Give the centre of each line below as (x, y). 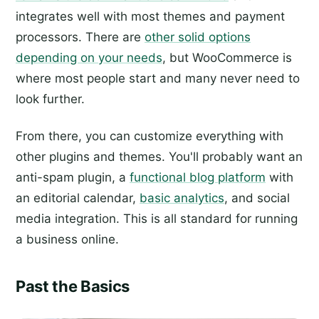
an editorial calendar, (78, 198)
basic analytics (182, 198)
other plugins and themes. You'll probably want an (159, 156)
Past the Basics (73, 287)
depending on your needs (89, 57)
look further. (50, 99)
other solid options (198, 37)
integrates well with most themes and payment (150, 16)
